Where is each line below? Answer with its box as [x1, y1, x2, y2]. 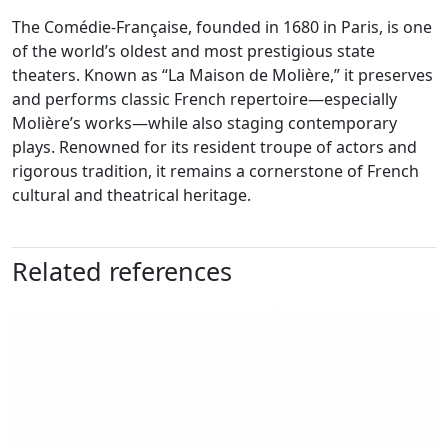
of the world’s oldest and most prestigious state [12, 39, 375, 62]
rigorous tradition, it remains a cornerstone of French [12, 159, 419, 182]
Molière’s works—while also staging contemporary [12, 111, 397, 134]
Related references [12, 253, 232, 288]
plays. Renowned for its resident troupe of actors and [12, 135, 417, 158]
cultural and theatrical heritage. [12, 183, 267, 206]
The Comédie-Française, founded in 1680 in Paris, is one [12, 15, 432, 38]
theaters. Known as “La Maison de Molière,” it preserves [12, 63, 433, 86]
